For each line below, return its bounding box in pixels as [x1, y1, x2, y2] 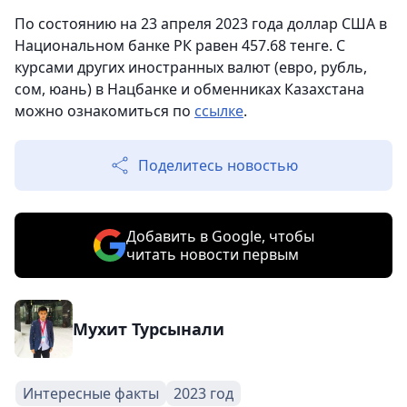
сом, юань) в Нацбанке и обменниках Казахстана [15, 79, 364, 99]
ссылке [194, 101, 243, 121]
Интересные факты [23, 383, 159, 403]
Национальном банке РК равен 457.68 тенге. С [15, 35, 345, 55]
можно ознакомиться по [15, 101, 194, 121]
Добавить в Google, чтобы [125, 226, 314, 246]
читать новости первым [125, 244, 299, 264]
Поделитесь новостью [138, 155, 298, 175]
